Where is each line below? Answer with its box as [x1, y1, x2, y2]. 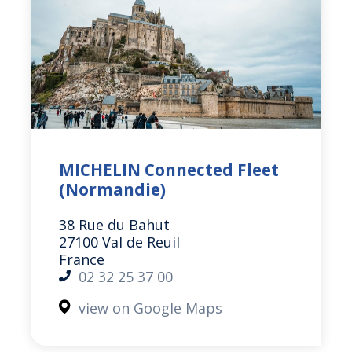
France [59, 249, 105, 269]
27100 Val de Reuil [59, 232, 181, 251]
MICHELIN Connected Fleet [59, 159, 280, 181]
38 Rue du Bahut [59, 214, 170, 234]
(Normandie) [59, 178, 167, 201]
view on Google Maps [79, 298, 223, 317]
